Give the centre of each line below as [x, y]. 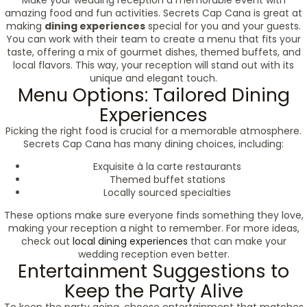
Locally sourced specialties [167, 193]
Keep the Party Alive [153, 291]
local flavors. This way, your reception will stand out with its [153, 65]
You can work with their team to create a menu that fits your [153, 39]
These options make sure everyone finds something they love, [153, 215]
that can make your [237, 241]
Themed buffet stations [167, 180]
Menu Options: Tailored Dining [153, 95]
